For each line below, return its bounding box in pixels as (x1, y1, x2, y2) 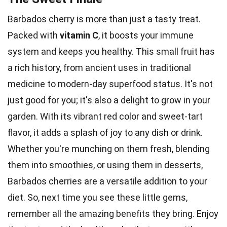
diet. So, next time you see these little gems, (8, 192, 187, 203)
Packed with (8, 29, 60, 41)
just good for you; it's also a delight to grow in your (8, 94, 210, 105)
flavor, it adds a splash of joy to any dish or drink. (8, 127, 203, 138)
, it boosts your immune (98, 29, 194, 41)
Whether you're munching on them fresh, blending (8, 143, 210, 154)
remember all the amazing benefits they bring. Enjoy (8, 208, 218, 219)
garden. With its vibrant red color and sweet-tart (8, 110, 203, 122)
